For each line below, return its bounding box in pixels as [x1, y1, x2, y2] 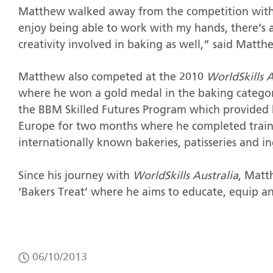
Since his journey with [18, 171, 133, 182]
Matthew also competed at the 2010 [18, 72, 207, 83]
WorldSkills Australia [133, 171, 238, 182]
